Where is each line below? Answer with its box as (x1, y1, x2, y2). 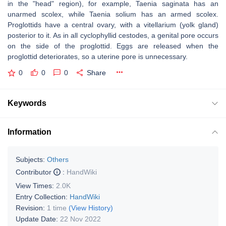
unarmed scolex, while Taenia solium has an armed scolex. (8, 10, 218, 18)
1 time (47, 203, 67, 212)
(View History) (69, 203, 113, 212)
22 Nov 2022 (60, 214, 101, 223)
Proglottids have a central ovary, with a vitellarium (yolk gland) (8, 21, 218, 29)
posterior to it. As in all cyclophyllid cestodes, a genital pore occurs (8, 31, 218, 39)
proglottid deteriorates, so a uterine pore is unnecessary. (8, 52, 188, 61)
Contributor (16, 167, 53, 176)
